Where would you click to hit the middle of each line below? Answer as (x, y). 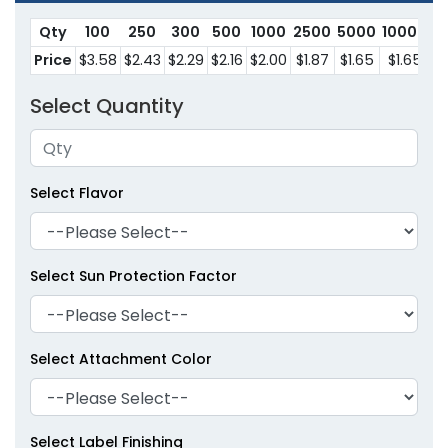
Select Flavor (77, 193)
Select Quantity (107, 106)
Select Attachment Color (121, 359)
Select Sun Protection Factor (133, 276)
